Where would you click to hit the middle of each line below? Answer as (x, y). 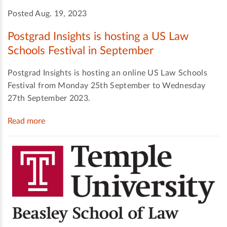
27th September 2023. (49, 99)
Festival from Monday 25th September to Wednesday (107, 86)
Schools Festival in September (81, 50)
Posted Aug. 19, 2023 (47, 13)
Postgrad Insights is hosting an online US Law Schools (107, 73)
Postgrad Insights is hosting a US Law (98, 36)
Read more (26, 121)
